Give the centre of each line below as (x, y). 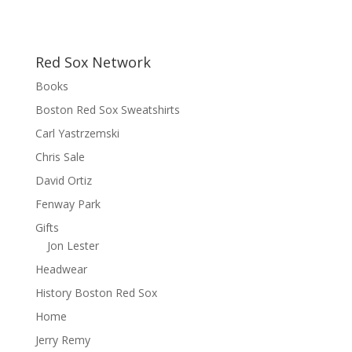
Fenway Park (68, 203)
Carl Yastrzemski (77, 133)
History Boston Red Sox (96, 292)
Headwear (61, 269)
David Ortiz (63, 180)
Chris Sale (60, 156)
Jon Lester (73, 245)
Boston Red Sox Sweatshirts (107, 109)
